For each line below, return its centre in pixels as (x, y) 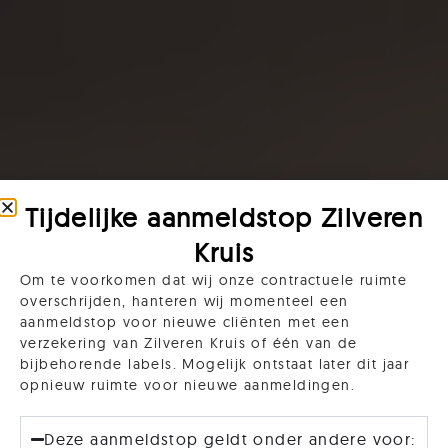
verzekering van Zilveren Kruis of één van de (189, 343)
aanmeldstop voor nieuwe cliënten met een (185, 322)
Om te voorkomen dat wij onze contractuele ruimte (214, 280)
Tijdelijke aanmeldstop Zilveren (224, 217)
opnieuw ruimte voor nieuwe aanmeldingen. (187, 385)
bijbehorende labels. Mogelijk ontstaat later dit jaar (215, 364)
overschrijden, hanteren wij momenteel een (184, 301)
